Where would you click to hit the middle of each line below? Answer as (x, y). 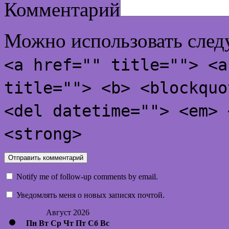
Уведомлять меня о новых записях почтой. (90, 195)
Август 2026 (68, 213)
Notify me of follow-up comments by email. (87, 177)
